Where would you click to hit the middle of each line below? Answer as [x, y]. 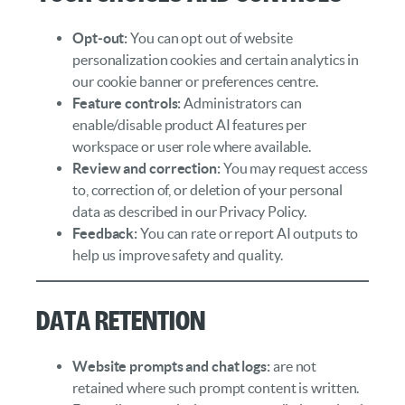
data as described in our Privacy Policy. [189, 212]
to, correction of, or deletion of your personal [208, 190]
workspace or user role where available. [192, 147]
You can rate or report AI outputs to [250, 234]
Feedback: [106, 234]
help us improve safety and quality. [178, 255]
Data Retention [121, 318]
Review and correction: [148, 169]
